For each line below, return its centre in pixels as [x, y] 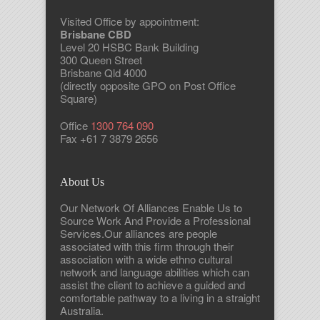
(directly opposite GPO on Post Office [148, 85]
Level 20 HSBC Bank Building [129, 47]
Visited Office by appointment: [130, 21]
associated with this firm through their [147, 246]
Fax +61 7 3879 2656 [109, 138]
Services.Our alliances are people [139, 233]
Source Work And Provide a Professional [155, 220]
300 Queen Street [101, 60]
